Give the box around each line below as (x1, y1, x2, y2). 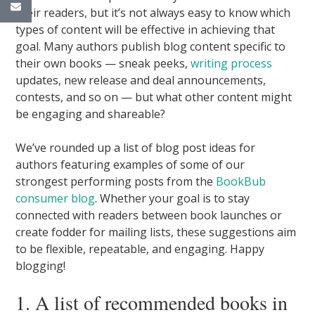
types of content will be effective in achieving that (15, 21, 276, 37)
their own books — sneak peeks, (15, 55, 191, 71)
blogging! (15, 257, 66, 274)
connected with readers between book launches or (15, 207, 283, 223)
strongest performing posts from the (15, 173, 217, 189)
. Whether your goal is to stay (95, 190, 250, 206)
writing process (191, 55, 273, 71)
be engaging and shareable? (15, 105, 166, 122)
